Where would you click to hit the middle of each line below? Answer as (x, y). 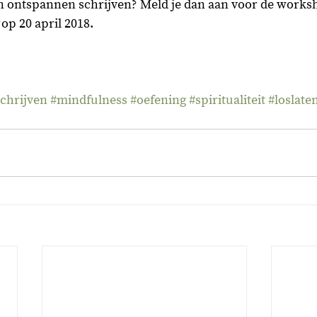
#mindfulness (89, 100)
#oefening (158, 100)
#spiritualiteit (227, 100)
